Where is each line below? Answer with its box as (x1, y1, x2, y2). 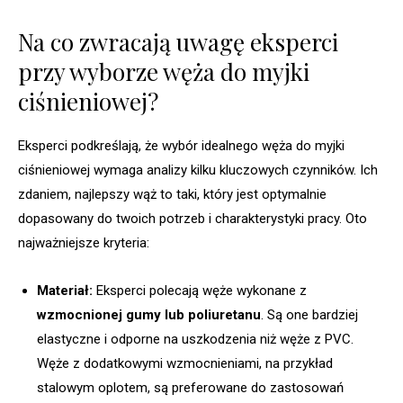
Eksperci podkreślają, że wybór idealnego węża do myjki (18, 137, 345, 154)
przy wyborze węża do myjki (18, 55, 309, 87)
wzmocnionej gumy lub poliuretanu (37, 306, 261, 323)
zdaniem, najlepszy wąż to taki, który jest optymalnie (18, 185, 327, 202)
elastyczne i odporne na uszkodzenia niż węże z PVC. (37, 330, 354, 347)
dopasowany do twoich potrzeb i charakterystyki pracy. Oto (18, 210, 367, 227)
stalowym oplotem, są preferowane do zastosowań (37, 379, 344, 396)
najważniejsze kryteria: (18, 234, 149, 251)
